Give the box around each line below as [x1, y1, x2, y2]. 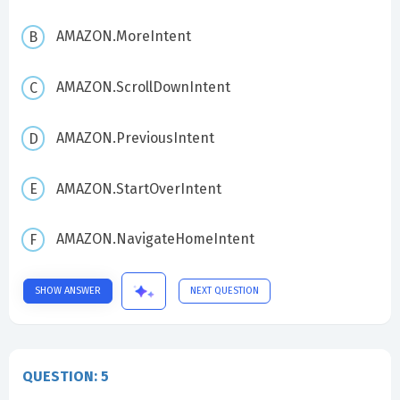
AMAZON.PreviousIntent [55, 129, 214, 146]
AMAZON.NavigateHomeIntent [55, 230, 254, 248]
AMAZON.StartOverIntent [55, 179, 221, 197]
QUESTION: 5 [22, 367, 109, 385]
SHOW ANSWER [35, 284, 101, 296]
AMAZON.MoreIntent [55, 28, 191, 46]
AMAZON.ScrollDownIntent [55, 78, 230, 96]
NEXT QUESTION [190, 284, 259, 296]
